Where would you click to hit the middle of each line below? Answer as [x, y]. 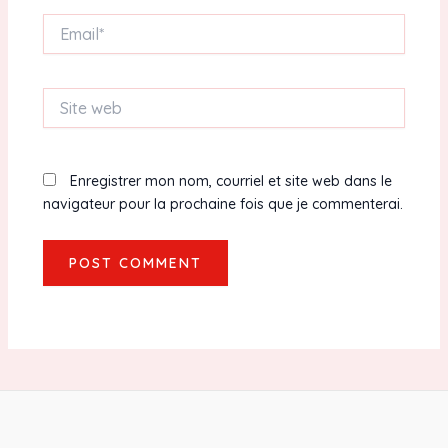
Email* [62, 22]
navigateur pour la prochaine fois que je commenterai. [222, 203]
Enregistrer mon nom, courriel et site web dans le [230, 180]
